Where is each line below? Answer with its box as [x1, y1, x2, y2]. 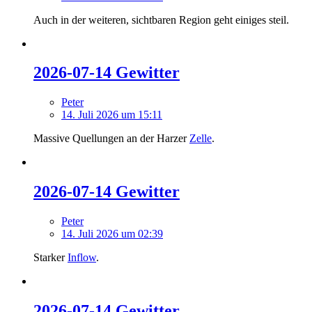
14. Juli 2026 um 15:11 [61, 109, 162, 121]
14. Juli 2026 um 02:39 [61, 228, 163, 240]
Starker [33, 251, 68, 264]
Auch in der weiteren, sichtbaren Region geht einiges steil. [33, 13, 289, 26]
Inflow [68, 251, 96, 264]
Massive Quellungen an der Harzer [33, 132, 189, 145]
